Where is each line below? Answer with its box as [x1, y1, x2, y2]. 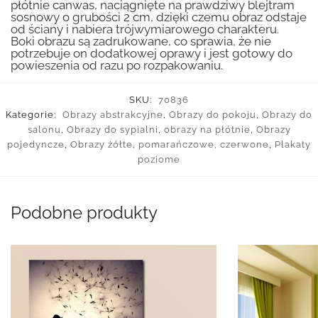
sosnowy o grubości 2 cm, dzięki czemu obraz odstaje [11, 10, 307, 24]
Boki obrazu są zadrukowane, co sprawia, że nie [11, 34, 271, 48]
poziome [138, 154, 180, 165]
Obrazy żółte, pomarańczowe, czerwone [70, 139, 269, 150]
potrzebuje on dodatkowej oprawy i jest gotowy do [11, 46, 292, 60]
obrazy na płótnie [163, 124, 251, 136]
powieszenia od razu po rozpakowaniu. [11, 58, 223, 72]
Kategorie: [6, 109, 59, 121]
